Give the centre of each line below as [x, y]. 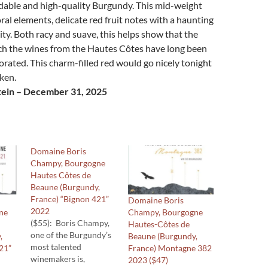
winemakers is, [58, 259]
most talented [56, 247]
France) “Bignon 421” [70, 199]
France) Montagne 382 [170, 248]
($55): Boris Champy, [70, 223]
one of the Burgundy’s [71, 235]
